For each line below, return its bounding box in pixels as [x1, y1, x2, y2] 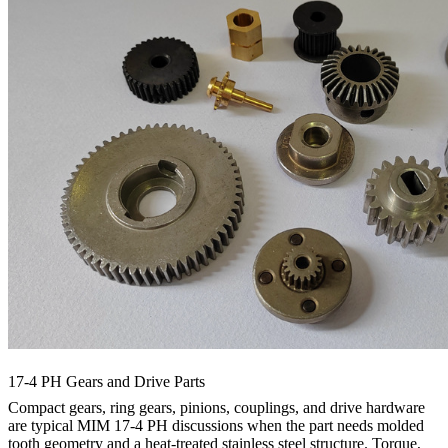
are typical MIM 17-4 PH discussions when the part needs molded [8, 416, 424, 434]
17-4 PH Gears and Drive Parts [8, 372, 205, 390]
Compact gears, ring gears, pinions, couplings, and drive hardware [8, 398, 425, 416]
